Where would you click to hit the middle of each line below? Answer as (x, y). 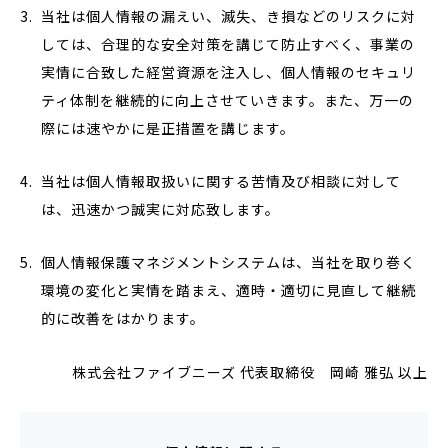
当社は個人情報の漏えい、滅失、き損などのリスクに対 (228, 16)
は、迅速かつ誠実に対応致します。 (160, 209)
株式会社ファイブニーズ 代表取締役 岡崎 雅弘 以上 (250, 372)
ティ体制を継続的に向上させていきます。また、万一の (227, 100)
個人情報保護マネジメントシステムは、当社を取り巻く (228, 262)
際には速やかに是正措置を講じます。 (168, 128)
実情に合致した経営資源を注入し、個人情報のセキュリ (228, 72)
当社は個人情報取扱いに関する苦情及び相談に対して (221, 181)
